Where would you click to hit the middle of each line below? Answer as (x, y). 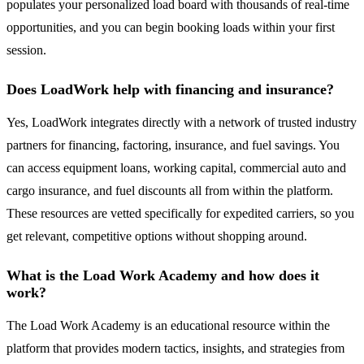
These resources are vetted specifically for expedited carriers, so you (180, 214)
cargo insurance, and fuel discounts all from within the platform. (170, 191)
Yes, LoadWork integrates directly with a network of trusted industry (182, 123)
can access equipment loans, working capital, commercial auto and (176, 168)
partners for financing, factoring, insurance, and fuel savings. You (173, 145)
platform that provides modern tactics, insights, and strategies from (175, 349)
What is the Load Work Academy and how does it (163, 276)
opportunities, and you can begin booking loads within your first (171, 28)
